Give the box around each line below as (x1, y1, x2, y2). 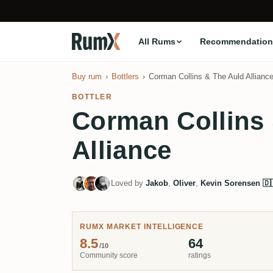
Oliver (173, 179, 196, 188)
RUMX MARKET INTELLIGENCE (80, 223, 204, 230)
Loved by (111, 179, 146, 188)
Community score (80, 251, 138, 260)
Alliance (72, 136, 172, 165)
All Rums (138, 36, 175, 46)
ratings (188, 251, 211, 260)
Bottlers (112, 72, 139, 81)
